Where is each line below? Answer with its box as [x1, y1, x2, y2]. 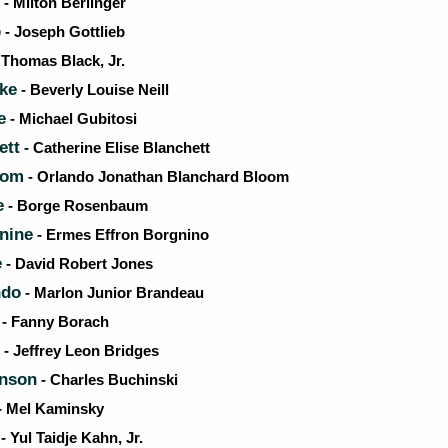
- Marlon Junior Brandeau [21, 284, 204, 301]
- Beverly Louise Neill [17, 81, 169, 98]
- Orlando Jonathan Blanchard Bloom [24, 168, 289, 185]
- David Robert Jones [2, 255, 153, 272]
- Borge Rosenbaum [4, 197, 148, 214]
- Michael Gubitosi [6, 110, 137, 127]
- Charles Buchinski [37, 371, 178, 388]
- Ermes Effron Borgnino [33, 226, 209, 243]
